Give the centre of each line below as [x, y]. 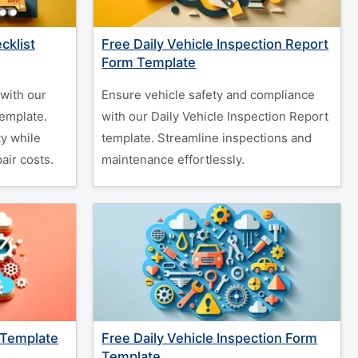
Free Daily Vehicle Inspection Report [215, 44]
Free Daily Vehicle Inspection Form [210, 338]
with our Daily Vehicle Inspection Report [215, 116]
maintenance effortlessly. [173, 159]
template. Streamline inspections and [207, 138]
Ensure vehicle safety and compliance [209, 95]
